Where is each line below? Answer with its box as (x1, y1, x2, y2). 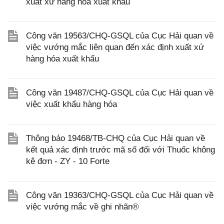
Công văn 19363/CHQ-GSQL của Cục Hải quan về (26, 190, 213, 200)
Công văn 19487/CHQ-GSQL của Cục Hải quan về (26, 88, 213, 97)
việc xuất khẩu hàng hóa (26, 99, 117, 109)
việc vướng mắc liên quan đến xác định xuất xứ (26, 42, 204, 52)
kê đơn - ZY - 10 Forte (26, 156, 109, 166)
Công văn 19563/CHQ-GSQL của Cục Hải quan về (26, 31, 213, 40)
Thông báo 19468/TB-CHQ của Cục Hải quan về (26, 133, 205, 143)
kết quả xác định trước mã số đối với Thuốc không (26, 145, 215, 154)
